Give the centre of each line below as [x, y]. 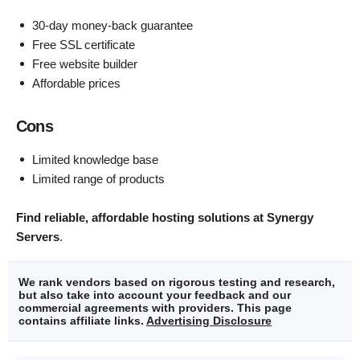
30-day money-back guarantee [112, 25]
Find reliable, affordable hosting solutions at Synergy [165, 217]
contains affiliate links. [82, 320]
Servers [38, 236]
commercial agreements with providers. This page [155, 307]
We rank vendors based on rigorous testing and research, [177, 282]
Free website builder [85, 63]
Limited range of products [98, 178]
